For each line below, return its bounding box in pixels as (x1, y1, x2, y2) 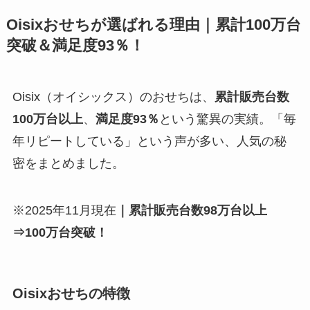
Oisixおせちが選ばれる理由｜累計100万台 (6, 16, 301, 33)
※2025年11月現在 (12, 203, 116, 217)
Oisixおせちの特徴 (12, 285, 130, 301)
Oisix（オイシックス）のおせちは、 (12, 89, 215, 104)
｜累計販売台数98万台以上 (116, 203, 267, 217)
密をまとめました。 (12, 156, 125, 170)
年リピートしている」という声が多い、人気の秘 (12, 134, 286, 148)
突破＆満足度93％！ (6, 37, 145, 54)
